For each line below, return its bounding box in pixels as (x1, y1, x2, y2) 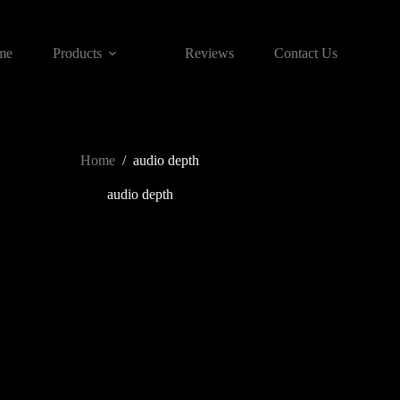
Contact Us (274, 46, 338, 61)
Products (53, 46, 103, 61)
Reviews (185, 46, 235, 61)
